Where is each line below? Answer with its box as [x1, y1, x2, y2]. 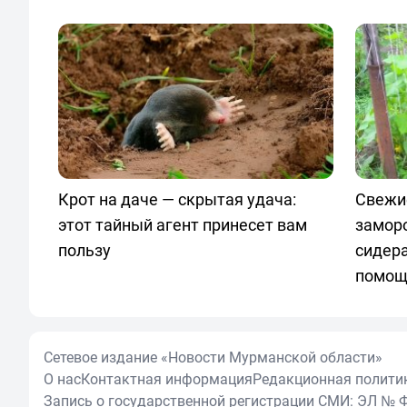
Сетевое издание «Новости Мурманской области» [44, 346, 382, 367]
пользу [58, 238, 111, 261]
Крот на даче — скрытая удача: [58, 187, 296, 210]
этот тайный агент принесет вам [58, 213, 307, 235]
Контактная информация [81, 368, 253, 389]
